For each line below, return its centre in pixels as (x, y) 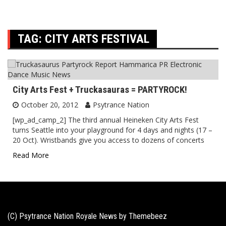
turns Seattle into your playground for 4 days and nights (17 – (112, 130)
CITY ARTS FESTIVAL (97, 39)
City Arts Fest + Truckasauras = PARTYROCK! (100, 90)
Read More (31, 155)
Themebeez (148, 216)
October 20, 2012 (50, 105)
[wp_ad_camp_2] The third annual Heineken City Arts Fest (106, 120)
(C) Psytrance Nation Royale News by (68, 216)
